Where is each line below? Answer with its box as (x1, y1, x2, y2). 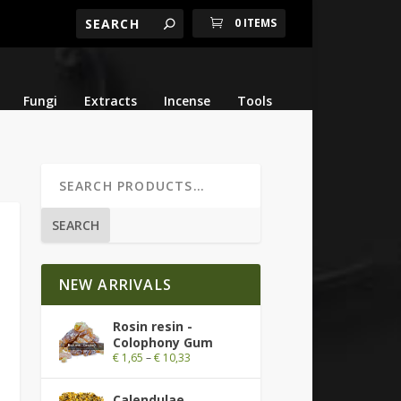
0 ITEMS (234, 15, 277, 30)
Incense (163, 92, 210, 110)
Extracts (83, 92, 137, 110)
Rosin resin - (112, 317, 192, 335)
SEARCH (51, 216, 99, 234)
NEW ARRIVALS (58, 274, 173, 294)
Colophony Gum (112, 333, 213, 351)
